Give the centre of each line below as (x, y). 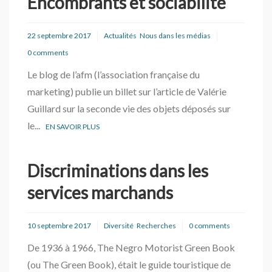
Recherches (156, 226)
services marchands (100, 192)
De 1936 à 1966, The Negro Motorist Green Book (131, 247)
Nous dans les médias (175, 36)
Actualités (120, 36)
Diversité (119, 226)
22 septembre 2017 (59, 36)
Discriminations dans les (118, 171)
